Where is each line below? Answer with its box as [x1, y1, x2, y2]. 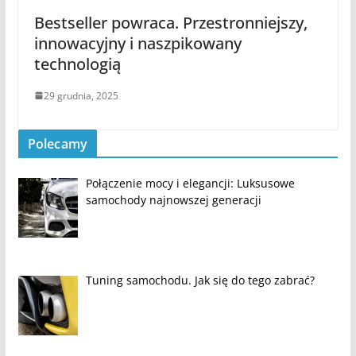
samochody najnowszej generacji [86, 192, 262, 207]
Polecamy [27, 134, 87, 153]
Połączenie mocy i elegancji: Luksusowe [86, 175, 296, 191]
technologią [33, 52, 121, 75]
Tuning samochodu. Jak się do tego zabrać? [86, 273, 315, 288]
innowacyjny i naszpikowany [33, 32, 242, 54]
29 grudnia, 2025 [43, 88, 118, 103]
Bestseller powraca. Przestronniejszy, [33, 11, 308, 33]
